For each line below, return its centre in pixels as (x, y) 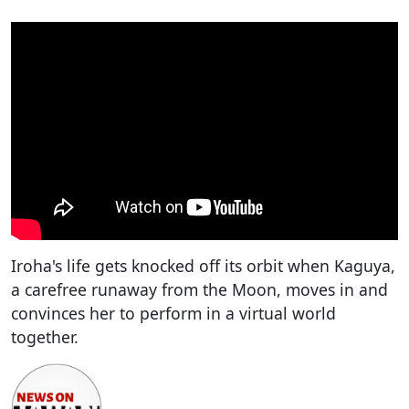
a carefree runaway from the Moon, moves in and (199, 289)
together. (45, 336)
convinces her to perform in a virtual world (173, 313)
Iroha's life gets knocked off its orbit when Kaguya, (203, 265)
